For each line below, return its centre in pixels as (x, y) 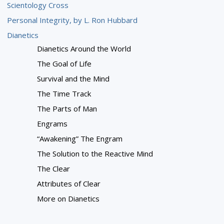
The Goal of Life (64, 64)
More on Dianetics (68, 199)
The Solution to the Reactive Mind (95, 154)
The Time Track (64, 94)
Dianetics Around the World (84, 49)
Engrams (52, 124)
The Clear (54, 169)
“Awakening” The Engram (80, 139)
